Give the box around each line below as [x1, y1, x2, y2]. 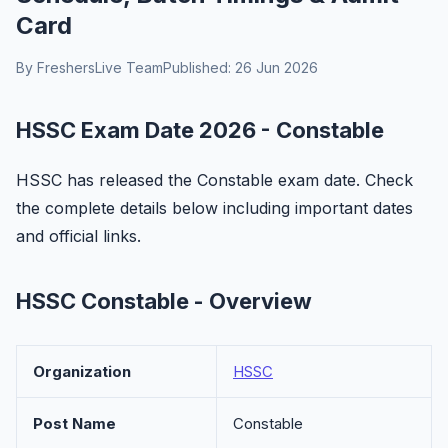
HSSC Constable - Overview [16, 288, 312, 314]
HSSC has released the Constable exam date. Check [16, 170, 413, 190]
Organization [33, 362, 131, 381]
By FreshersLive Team [16, 59, 163, 76]
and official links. [16, 226, 141, 246]
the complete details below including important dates [16, 198, 413, 218]
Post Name [33, 414, 116, 433]
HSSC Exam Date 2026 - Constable [16, 117, 384, 143]
